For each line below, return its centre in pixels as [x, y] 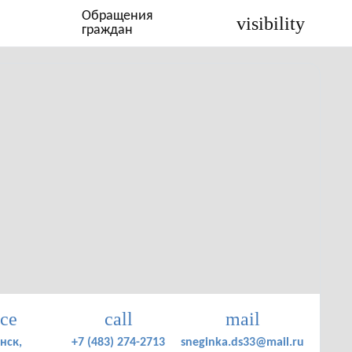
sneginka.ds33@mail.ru [242, 343]
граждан [108, 30]
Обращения [118, 16]
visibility [271, 23]
